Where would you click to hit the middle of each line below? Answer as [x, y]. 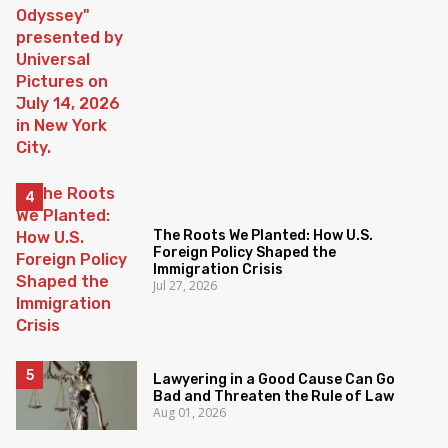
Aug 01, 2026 [190, 412]
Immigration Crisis [218, 270]
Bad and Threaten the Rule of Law [274, 396]
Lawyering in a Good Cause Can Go [274, 379]
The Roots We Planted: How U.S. [263, 236]
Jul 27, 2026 [185, 286]
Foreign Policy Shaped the [245, 253]
